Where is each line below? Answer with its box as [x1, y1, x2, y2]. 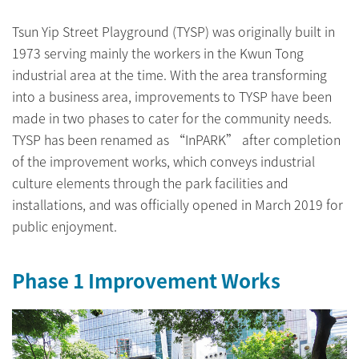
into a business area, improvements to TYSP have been [12, 86, 332, 106]
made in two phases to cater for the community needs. [12, 107, 332, 127]
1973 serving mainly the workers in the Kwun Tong [12, 42, 304, 63]
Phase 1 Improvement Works [12, 265, 280, 294]
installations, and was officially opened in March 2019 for [12, 194, 343, 214]
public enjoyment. [12, 216, 117, 236]
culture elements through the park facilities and [12, 172, 288, 192]
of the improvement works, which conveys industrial [12, 151, 315, 171]
